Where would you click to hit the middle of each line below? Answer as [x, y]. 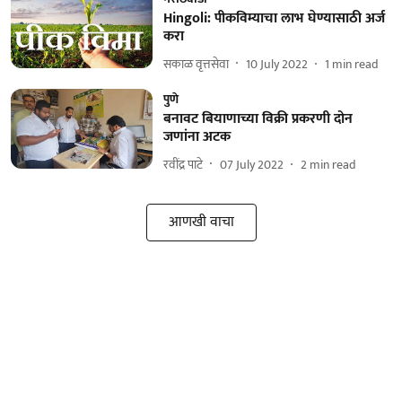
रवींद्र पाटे [183, 164]
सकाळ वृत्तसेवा [196, 64]
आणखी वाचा [201, 222]
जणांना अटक [197, 137]
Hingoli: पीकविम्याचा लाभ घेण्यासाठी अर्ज [274, 18]
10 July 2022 [276, 64]
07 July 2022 [251, 164]
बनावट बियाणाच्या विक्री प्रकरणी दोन [258, 119]
